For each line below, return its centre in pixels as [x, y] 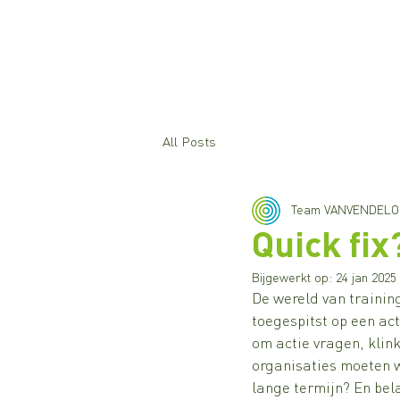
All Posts [189, 142]
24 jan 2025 [366, 279]
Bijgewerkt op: [294, 279]
